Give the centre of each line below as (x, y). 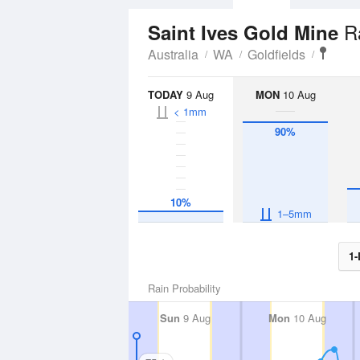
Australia (173, 54)
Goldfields (276, 54)
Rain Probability (184, 288)
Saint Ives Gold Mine (246, 32)
